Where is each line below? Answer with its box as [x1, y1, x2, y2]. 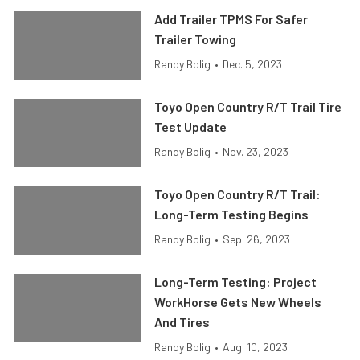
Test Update [154, 119, 227, 134]
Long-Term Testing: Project [154, 274, 317, 289]
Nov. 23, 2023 [223, 145, 289, 158]
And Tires [154, 314, 211, 329]
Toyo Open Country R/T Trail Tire [154, 99, 342, 114]
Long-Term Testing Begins [154, 207, 309, 222]
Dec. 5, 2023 [223, 57, 283, 71]
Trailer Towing [154, 31, 237, 47]
